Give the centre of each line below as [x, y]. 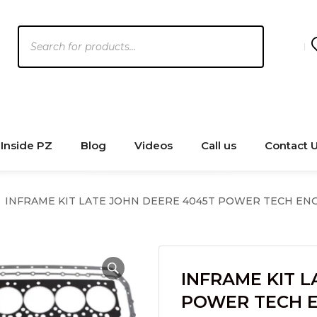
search [35, 54]
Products [43, 34]
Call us [219, 145]
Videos [154, 145]
